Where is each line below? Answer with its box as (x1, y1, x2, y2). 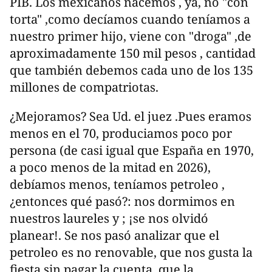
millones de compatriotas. (10, 79, 158, 96)
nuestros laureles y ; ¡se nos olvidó (10, 210, 208, 227)
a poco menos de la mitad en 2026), (10, 159, 211, 176)
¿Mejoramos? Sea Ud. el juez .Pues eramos (10, 108, 251, 125)
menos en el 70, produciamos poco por (10, 125, 232, 142)
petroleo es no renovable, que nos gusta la (10, 244, 253, 261)
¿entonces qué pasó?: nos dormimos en (10, 193, 235, 210)
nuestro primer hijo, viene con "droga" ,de (10, 28, 251, 45)
